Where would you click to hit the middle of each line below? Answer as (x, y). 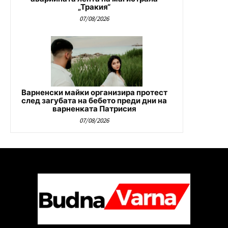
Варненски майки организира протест (94, 92)
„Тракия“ (94, 7)
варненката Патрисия (94, 108)
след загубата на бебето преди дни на (94, 100)
